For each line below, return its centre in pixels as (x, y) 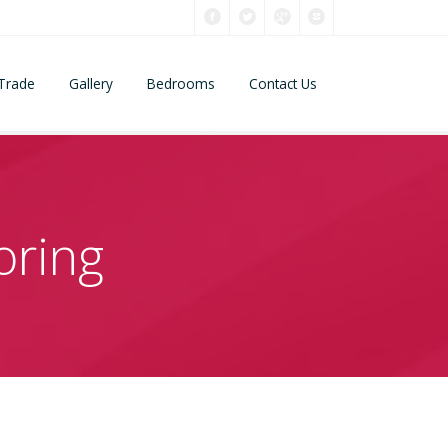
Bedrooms (180, 83)
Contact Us (282, 83)
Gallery (90, 83)
